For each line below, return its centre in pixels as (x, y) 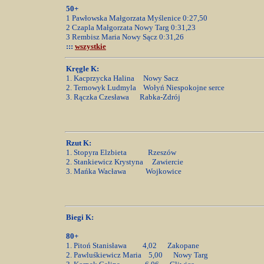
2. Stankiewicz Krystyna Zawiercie (125, 162)
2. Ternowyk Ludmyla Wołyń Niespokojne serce (145, 88)
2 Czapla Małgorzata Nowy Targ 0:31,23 (131, 27)
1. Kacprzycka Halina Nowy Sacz (122, 78)
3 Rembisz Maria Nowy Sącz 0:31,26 (125, 37)
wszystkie (90, 46)
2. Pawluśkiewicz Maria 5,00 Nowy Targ (137, 255)
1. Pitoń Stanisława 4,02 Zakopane (133, 245)
